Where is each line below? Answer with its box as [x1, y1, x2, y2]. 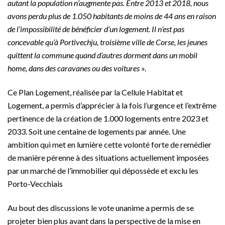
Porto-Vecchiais [8, 179, 63, 189]
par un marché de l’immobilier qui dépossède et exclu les [8, 166, 198, 176]
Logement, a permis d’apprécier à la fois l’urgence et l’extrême [8, 100, 216, 110]
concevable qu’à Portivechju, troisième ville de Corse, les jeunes [8, 37, 207, 47]
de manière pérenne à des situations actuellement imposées [8, 153, 209, 163]
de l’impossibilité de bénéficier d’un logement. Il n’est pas [8, 24, 184, 34]
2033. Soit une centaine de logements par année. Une [8, 127, 186, 137]
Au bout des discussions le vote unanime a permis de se [8, 203, 194, 213]
